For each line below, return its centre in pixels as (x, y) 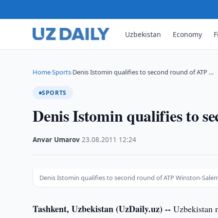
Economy (188, 34)
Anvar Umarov (56, 140)
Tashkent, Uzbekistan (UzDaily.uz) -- (102, 209)
